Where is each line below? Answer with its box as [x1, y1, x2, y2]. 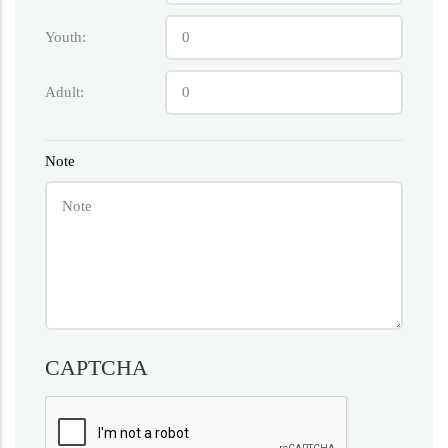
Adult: [45, 83, 84, 100]
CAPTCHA [45, 355, 148, 380]
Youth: [45, 28, 86, 45]
